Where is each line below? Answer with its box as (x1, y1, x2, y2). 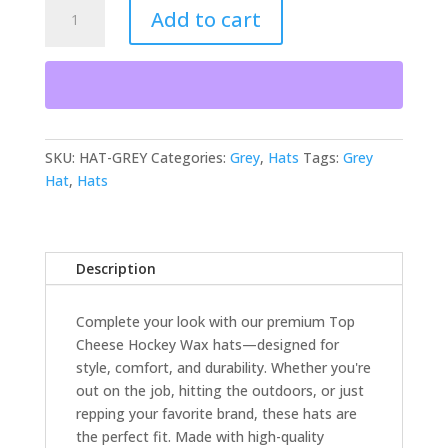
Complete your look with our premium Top (75, 312, 355, 332)
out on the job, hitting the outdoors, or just (75, 381, 364, 401)
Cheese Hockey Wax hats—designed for (75, 335, 339, 355)
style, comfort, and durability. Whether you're (75, 358, 371, 378)
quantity (43, 62, 98, 82)
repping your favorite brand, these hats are (75, 404, 357, 424)
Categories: (150, 148, 230, 168)
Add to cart (150, 5, 261, 33)
